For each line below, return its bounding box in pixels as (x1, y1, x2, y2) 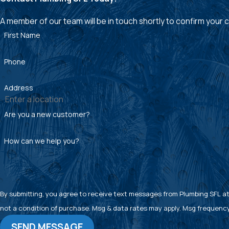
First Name (4, 30, 40, 40)
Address (4, 83, 33, 93)
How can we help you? (4, 135, 79, 146)
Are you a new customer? (4, 109, 90, 120)
